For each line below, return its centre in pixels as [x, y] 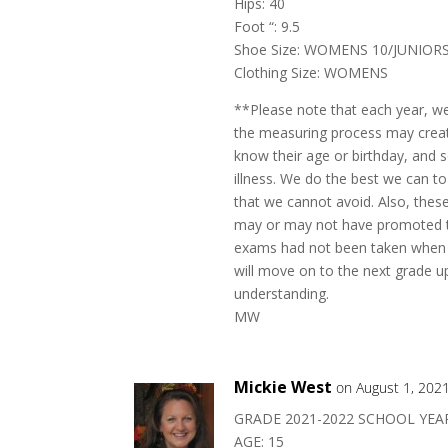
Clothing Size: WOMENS [311, 72]
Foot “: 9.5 [267, 26]
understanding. [282, 293]
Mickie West [283, 387]
